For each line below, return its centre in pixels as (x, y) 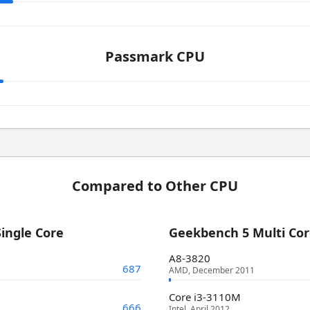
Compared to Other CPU (155, 186)
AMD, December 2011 (212, 270)
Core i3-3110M (205, 297)
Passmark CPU (155, 56)
